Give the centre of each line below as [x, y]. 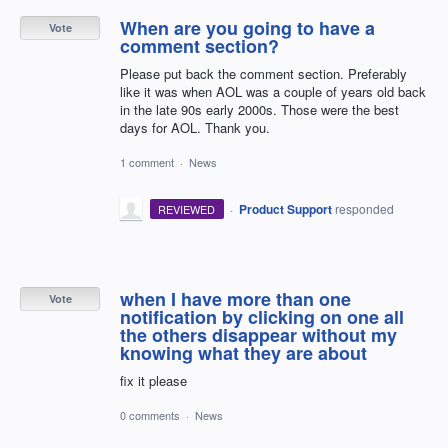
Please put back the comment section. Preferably [263, 73]
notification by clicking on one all [262, 316]
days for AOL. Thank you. [195, 127]
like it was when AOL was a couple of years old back [273, 91]
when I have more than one [235, 298]
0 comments [150, 415]
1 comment [147, 161]
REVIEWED [187, 208]
